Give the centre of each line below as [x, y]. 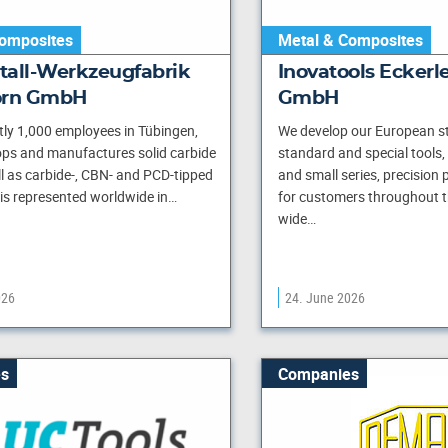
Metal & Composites [350, 40]
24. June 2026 [324, 298]
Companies [318, 373]
